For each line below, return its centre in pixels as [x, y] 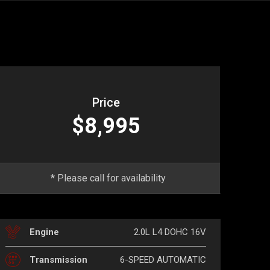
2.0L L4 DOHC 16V [170, 232]
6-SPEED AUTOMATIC [163, 260]
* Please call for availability [106, 178]
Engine [44, 232]
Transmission [58, 260]
